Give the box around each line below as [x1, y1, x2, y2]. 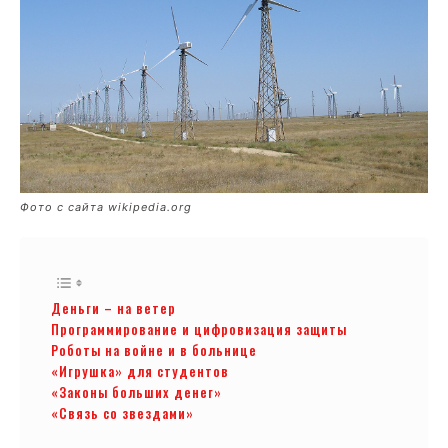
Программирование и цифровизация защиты [51, 318, 347, 339]
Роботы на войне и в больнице [51, 339, 257, 360]
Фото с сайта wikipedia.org [20, 199, 192, 214]
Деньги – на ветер [51, 297, 176, 318]
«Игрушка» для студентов [51, 360, 229, 381]
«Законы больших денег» [51, 381, 222, 402]
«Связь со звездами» [51, 402, 194, 423]
